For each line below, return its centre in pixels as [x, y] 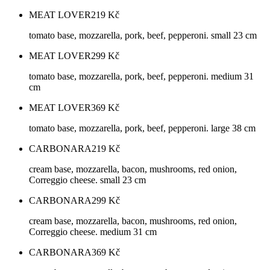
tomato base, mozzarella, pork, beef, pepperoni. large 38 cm [142, 128]
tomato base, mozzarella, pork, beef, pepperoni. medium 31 [141, 77]
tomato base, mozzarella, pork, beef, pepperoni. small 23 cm [143, 36]
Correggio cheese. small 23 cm [87, 180]
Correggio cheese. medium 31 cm [93, 232]
